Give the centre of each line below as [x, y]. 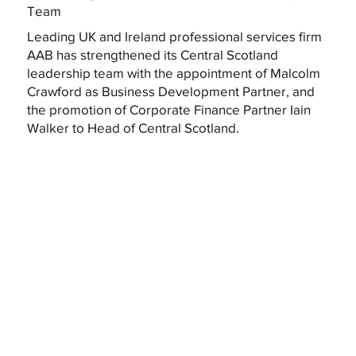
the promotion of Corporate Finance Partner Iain [168, 109]
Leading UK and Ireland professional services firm [174, 36]
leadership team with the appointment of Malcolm [173, 72]
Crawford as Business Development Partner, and [170, 91]
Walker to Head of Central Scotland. [133, 127]
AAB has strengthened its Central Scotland [152, 54]
